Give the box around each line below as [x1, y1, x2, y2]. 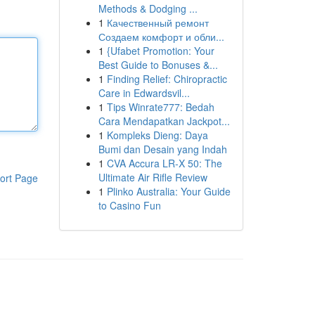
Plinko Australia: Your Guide [106, 184, 231, 198]
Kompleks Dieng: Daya [106, 128, 208, 142]
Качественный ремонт [106, 15, 209, 30]
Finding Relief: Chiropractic [106, 72, 227, 86]
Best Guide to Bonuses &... [98, 58, 218, 72]
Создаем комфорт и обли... [98, 30, 224, 44]
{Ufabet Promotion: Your [106, 44, 214, 58]
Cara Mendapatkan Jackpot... [98, 114, 230, 128]
